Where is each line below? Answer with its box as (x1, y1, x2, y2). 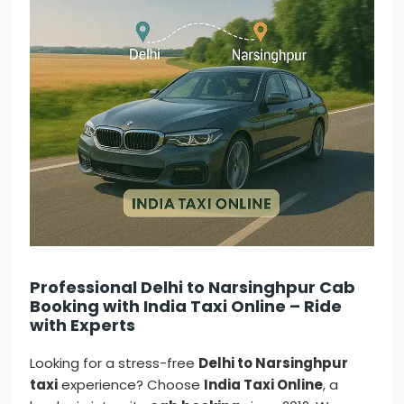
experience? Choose (58, 375, 205, 395)
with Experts (30, 314, 136, 337)
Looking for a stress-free (30, 353, 199, 373)
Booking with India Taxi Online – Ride (30, 295, 343, 318)
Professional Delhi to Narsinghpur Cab (30, 276, 356, 299)
